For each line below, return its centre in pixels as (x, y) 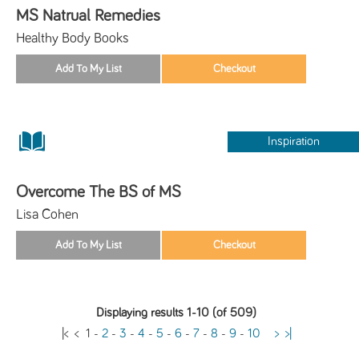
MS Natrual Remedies (88, 15)
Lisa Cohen (47, 214)
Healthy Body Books (73, 38)
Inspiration (293, 141)
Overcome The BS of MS (99, 192)
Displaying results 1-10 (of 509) (177, 313)
